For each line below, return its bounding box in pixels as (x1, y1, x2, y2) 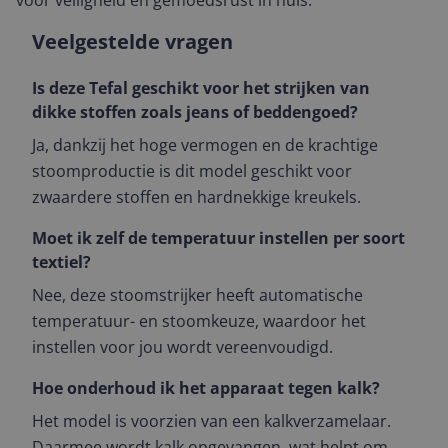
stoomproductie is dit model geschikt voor (32, 160, 352, 182)
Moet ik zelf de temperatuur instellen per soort (32, 227, 405, 249)
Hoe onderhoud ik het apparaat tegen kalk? (32, 377, 380, 399)
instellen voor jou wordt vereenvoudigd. (32, 336, 333, 358)
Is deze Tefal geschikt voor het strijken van (32, 77, 370, 99)
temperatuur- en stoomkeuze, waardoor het (32, 310, 366, 332)
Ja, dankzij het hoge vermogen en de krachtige (32, 134, 378, 156)
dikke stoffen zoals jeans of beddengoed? (32, 101, 358, 123)
